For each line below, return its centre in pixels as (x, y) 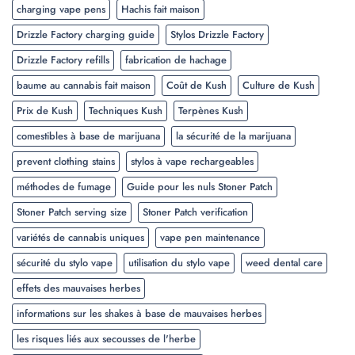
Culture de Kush (279, 86)
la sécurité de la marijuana (233, 136)
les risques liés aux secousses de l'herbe (106, 339)
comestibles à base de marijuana (88, 136)
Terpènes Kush (211, 111)
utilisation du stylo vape (179, 263)
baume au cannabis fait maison (84, 86)
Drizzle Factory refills (63, 60)
